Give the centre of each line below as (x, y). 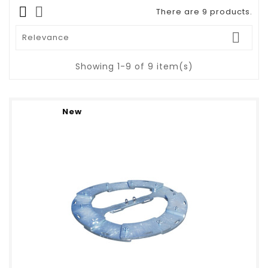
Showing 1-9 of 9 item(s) (134, 67)
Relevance (46, 38)
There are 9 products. (204, 12)
